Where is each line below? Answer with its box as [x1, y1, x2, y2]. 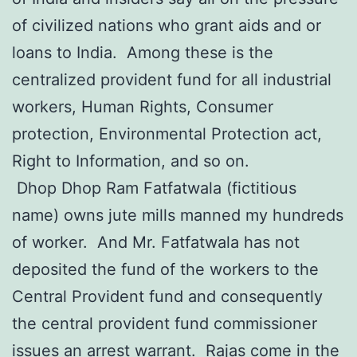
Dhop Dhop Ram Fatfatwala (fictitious [12, 178, 296, 198]
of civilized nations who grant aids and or [12, 15, 321, 35]
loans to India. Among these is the [12, 42, 273, 62]
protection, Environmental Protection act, [12, 124, 322, 143]
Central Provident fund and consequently [12, 286, 323, 306]
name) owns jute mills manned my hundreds [12, 205, 343, 225]
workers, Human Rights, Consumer [12, 96, 273, 116]
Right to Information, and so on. [12, 151, 249, 171]
